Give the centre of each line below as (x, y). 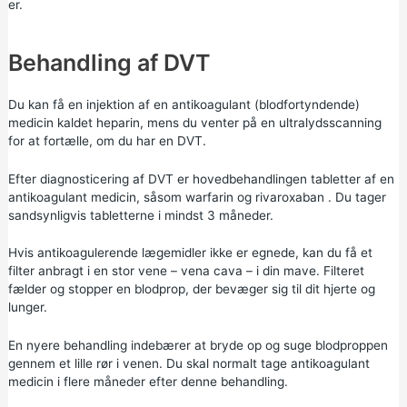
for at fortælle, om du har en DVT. (107, 140)
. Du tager (355, 197)
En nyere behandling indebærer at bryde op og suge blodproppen (198, 346)
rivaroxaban (289, 197)
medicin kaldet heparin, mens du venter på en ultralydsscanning (194, 122)
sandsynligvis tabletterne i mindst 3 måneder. (140, 215)
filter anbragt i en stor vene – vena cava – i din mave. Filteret (186, 271)
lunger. (27, 308)
